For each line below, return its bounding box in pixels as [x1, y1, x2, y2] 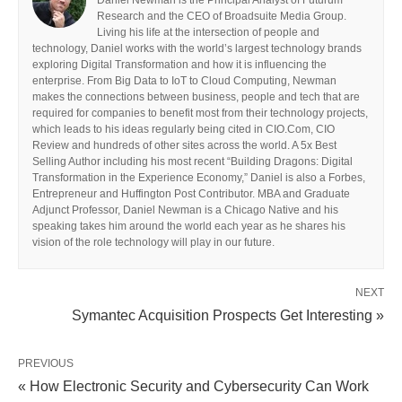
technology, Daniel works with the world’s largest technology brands [32, 41, 362, 55]
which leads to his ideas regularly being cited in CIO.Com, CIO [32, 122, 335, 135]
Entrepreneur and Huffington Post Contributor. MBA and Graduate [32, 187, 350, 200]
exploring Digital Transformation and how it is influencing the [32, 57, 327, 71]
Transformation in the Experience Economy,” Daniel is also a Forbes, [32, 170, 365, 184]
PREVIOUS [18, 356, 74, 370]
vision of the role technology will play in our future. [32, 235, 275, 249]
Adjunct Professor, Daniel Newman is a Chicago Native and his [32, 203, 338, 216]
